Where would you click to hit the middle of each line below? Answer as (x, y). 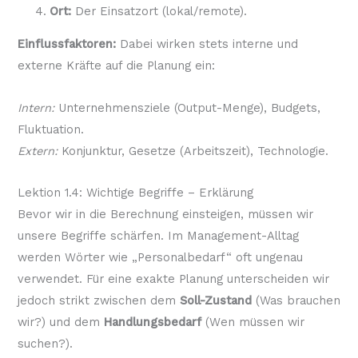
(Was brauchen (296, 301)
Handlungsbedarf (152, 322)
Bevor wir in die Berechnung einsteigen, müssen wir (165, 215)
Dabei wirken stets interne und (207, 44)
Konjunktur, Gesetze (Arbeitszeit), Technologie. (193, 151)
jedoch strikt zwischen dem (98, 301)
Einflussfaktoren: (66, 44)
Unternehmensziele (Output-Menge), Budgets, (187, 107)
